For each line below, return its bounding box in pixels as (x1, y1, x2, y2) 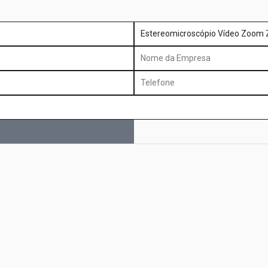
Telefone (133, 72, 170, 84)
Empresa (133, 83, 170, 95)
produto (133, 23, 166, 35)
